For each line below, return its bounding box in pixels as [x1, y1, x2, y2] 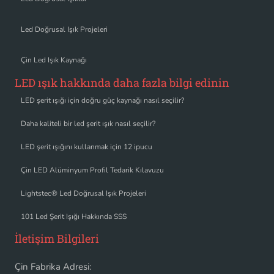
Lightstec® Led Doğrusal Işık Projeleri [21, 188, 146, 198]
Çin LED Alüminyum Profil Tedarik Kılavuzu [21, 165, 164, 175]
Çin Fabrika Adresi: [15, 260, 91, 273]
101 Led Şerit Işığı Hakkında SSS [21, 211, 127, 221]
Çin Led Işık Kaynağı [21, 55, 87, 65]
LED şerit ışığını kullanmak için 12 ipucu [21, 141, 152, 152]
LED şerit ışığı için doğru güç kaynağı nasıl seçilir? [21, 95, 184, 105]
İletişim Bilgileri [15, 231, 99, 246]
